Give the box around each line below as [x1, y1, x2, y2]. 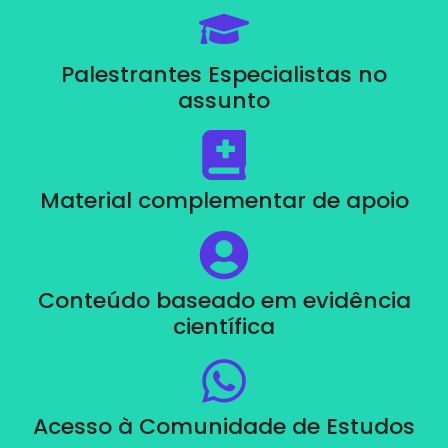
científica [173, 311, 275, 343]
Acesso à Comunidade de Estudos [33, 411, 415, 443]
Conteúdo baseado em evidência [37, 285, 411, 317]
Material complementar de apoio [39, 185, 409, 217]
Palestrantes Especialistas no [61, 59, 387, 91]
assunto [178, 85, 270, 117]
